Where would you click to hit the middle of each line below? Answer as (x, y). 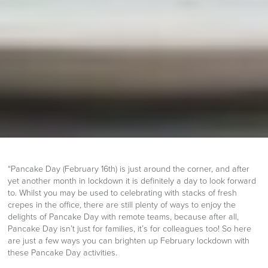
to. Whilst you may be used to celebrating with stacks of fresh (123, 193)
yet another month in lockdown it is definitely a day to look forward (132, 181)
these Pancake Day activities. (63, 253)
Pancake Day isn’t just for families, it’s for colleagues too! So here (130, 229)
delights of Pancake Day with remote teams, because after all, (124, 217)
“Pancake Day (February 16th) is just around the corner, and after (129, 169)
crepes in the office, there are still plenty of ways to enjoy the (122, 205)
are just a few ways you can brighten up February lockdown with (129, 241)
